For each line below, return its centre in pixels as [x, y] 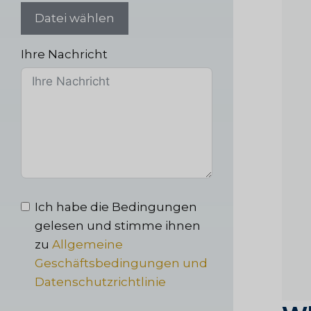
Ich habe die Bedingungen [116, 207]
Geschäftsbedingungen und [121, 263]
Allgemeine [87, 244]
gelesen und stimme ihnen [118, 225]
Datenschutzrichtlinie [100, 281]
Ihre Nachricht [64, 54]
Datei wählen [75, 18]
